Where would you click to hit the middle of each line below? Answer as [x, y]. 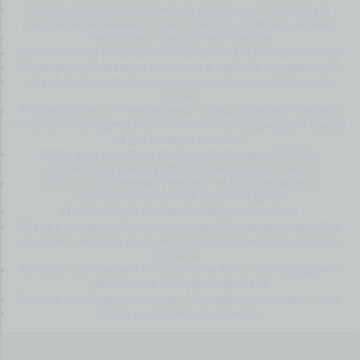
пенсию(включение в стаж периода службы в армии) [180, 24]
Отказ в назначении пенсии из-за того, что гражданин [180, 270]
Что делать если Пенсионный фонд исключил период [180, 110]
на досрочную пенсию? [180, 139]
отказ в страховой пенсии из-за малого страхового [180, 82]
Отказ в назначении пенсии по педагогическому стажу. [180, 299]
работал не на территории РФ [180, 284]
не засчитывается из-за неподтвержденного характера [180, 241]
